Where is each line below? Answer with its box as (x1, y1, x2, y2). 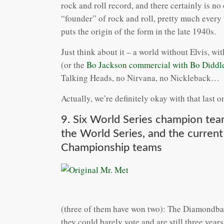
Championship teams (61, 141, 162, 153)
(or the (61, 58, 86, 70)
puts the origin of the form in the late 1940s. (61, 25, 216, 37)
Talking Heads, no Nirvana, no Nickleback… (61, 71, 219, 83)
